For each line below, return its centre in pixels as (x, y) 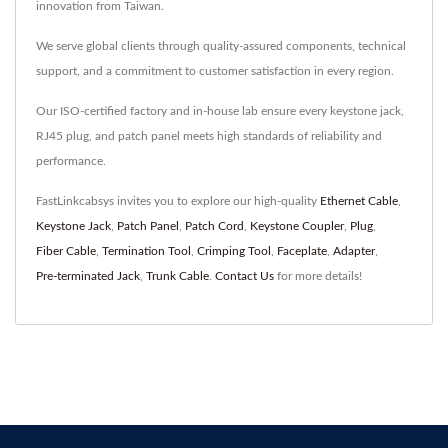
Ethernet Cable (359, 201)
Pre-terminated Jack (88, 276)
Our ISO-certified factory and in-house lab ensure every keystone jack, (220, 111)
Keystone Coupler (297, 226)
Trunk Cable (177, 276)
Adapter (354, 251)
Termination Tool (146, 251)
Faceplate (302, 251)
